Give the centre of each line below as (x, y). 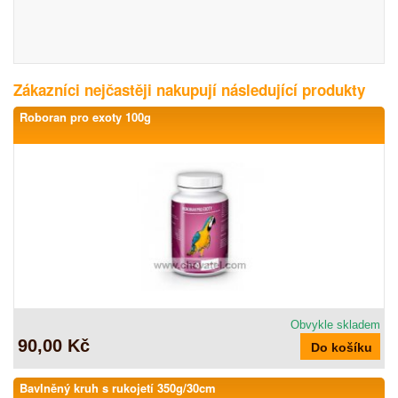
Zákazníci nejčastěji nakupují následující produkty (189, 90)
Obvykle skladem (335, 325)
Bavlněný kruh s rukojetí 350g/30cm (118, 388)
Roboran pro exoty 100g (85, 117)
